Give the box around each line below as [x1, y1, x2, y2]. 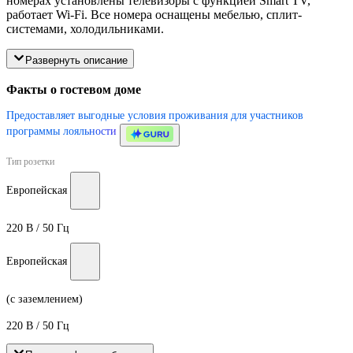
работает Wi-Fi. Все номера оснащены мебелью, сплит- [6, 8, 302, 22]
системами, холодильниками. [6, 22, 164, 36]
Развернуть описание [25, 54, 128, 67]
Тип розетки [6, 156, 54, 168]
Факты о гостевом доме [6, 83, 141, 97]
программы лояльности [6, 125, 117, 138]
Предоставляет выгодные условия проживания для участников [6, 110, 303, 122]
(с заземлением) [6, 293, 83, 306]
